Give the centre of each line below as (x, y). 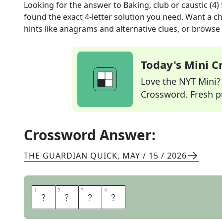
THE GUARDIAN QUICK (71, 156)
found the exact (54, 17)
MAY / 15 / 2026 (155, 156)
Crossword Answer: (90, 135)
